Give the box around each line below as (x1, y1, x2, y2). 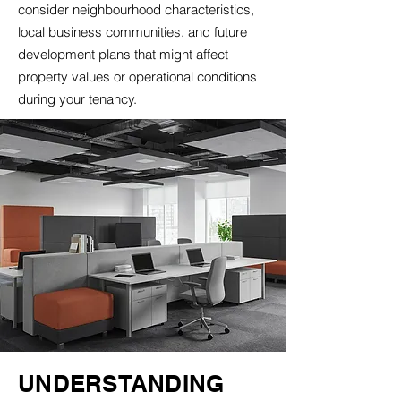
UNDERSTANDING (18, 370, 225, 397)
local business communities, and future (18, 23, 247, 40)
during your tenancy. (18, 90, 137, 107)
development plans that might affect (18, 46, 228, 63)
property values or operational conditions (18, 68, 257, 85)
